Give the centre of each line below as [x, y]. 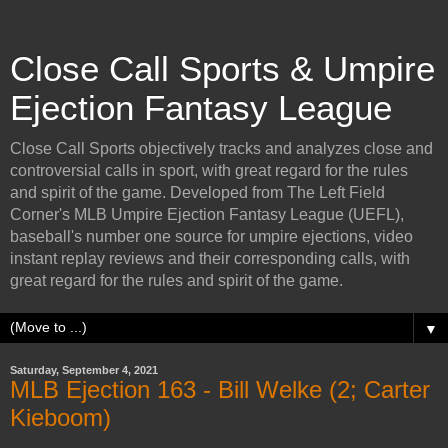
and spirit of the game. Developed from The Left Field [197, 192]
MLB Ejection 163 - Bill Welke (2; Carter [220, 389]
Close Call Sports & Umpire [222, 69]
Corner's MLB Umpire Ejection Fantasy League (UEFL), [207, 214]
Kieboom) [60, 417]
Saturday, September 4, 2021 [84, 370]
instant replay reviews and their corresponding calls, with [210, 258]
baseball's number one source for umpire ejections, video [211, 236]
